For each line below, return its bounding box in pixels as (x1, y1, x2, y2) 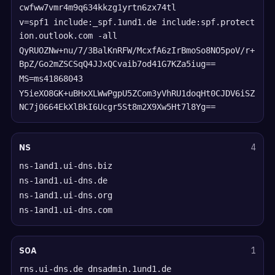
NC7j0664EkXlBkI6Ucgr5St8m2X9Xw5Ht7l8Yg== (19, 101, 216, 112)
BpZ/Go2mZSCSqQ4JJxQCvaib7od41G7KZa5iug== (19, 58, 216, 69)
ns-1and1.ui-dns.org (19, 190, 113, 200)
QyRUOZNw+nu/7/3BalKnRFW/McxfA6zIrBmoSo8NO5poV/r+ (19, 45, 255, 55)
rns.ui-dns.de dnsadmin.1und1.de (19, 263, 172, 274)
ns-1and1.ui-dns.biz (19, 160, 113, 171)
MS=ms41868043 (19, 73, 83, 83)
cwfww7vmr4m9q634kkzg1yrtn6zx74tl (19, 2, 177, 12)
